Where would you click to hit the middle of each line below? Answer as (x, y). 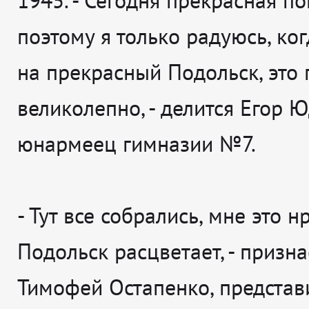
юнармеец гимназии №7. (137, 144)
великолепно (79, 108)
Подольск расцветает (119, 251)
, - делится (190, 108)
